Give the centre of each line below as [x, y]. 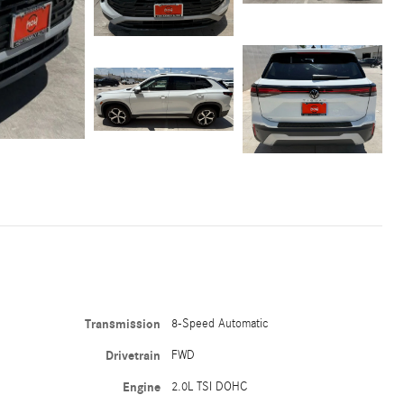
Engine [142, 388]
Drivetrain [133, 356]
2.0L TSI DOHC [210, 387]
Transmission [123, 325]
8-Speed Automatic [220, 324]
